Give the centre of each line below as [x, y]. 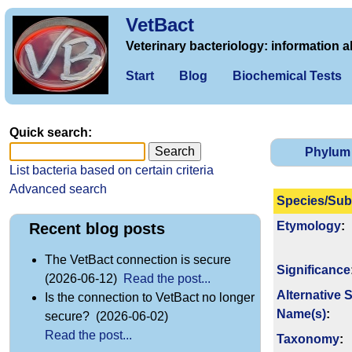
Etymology [309, 226]
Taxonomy [308, 339]
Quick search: [51, 132]
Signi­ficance [313, 270]
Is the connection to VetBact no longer [150, 298]
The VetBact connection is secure [139, 260]
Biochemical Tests [287, 76]
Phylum [327, 152]
